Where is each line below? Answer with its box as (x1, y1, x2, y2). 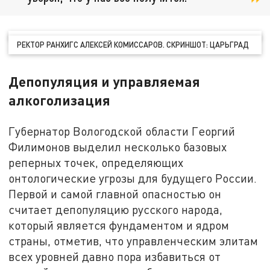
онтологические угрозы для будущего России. (8, 171, 257, 186)
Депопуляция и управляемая (8, 73, 201, 90)
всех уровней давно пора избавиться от (8, 250, 221, 264)
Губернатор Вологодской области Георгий (8, 124, 236, 139)
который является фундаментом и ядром (8, 218, 230, 233)
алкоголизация (8, 92, 111, 109)
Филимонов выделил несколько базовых (8, 140, 227, 154)
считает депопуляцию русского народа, (8, 202, 223, 217)
